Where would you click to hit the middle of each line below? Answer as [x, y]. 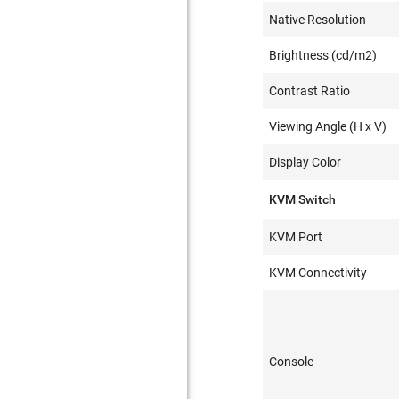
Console [292, 362]
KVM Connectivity [318, 273]
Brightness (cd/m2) [323, 55]
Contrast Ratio [310, 91]
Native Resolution [318, 20]
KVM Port [296, 237]
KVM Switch [303, 199]
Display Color [305, 162]
